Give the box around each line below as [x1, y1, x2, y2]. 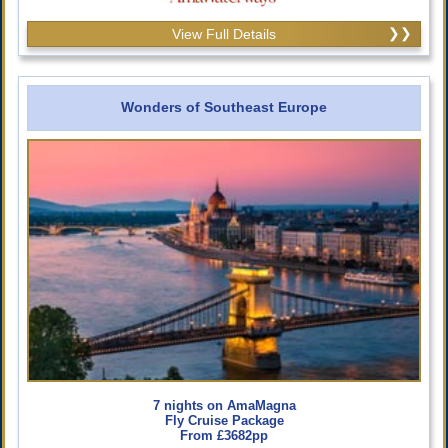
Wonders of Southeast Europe [121, 98, 327, 115]
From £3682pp [180, 427, 268, 443]
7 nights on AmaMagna [152, 397, 296, 413]
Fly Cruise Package [164, 412, 284, 428]
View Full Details [172, 25, 276, 42]
